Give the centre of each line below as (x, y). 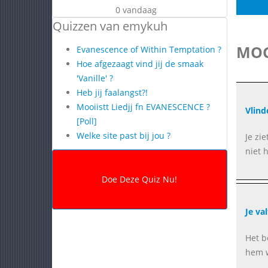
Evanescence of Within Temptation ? (149, 49)
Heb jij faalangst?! (112, 92)
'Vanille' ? (95, 78)
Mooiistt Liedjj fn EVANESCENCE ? (143, 107)
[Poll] (87, 121)
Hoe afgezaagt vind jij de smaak (140, 64)
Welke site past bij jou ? (124, 135)
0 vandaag (136, 10)
